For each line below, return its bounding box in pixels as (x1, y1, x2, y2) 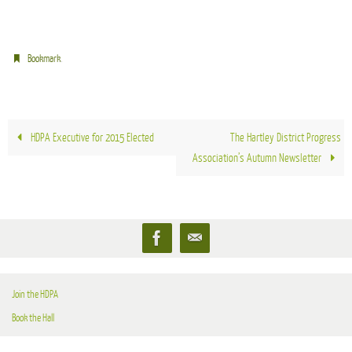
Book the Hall (12, 312, 54, 324)
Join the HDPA (12, 288, 58, 301)
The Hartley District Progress (229, 131, 341, 145)
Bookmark (27, 53, 61, 65)
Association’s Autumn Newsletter (192, 152, 324, 165)
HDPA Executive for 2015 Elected (27, 131, 154, 145)
